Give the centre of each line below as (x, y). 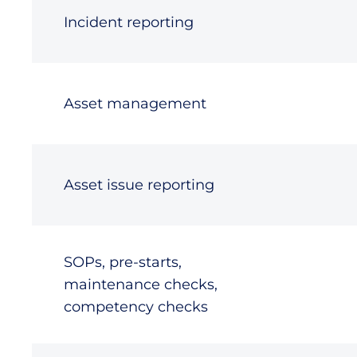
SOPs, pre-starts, (123, 262)
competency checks (136, 307)
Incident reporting (129, 22)
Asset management (135, 104)
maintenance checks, (141, 284)
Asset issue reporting (139, 185)
